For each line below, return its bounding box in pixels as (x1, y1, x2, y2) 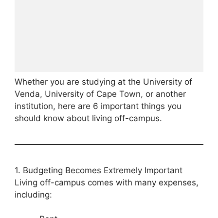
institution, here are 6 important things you (15, 101, 182, 111)
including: (15, 189, 52, 200)
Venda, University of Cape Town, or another (15, 89, 186, 99)
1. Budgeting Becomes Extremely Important (15, 165, 182, 175)
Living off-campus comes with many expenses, (15, 177, 199, 187)
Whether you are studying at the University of (15, 76, 192, 87)
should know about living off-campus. (15, 113, 162, 123)
